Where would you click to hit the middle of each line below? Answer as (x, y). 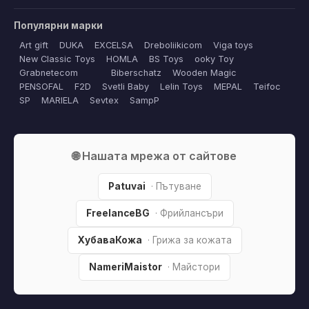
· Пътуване (176, 187)
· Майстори (194, 267)
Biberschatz (136, 73)
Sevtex (104, 101)
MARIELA (60, 101)
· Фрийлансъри (189, 213)
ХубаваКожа (110, 240)
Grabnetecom (49, 73)
